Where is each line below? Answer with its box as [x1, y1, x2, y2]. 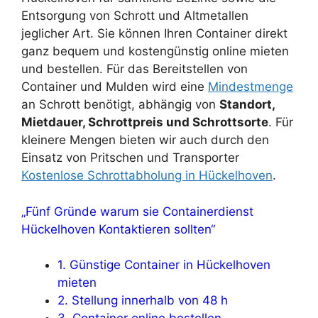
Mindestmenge [208, 79, 293, 94]
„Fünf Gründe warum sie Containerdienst [21, 204, 253, 219]
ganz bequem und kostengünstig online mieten [21, 44, 289, 59]
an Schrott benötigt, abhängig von [21, 97, 219, 112]
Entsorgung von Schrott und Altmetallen [21, 9, 248, 23]
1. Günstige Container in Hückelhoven [57, 258, 270, 273]
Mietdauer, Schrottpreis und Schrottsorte [21, 115, 268, 130]
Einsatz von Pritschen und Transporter [21, 150, 239, 165]
